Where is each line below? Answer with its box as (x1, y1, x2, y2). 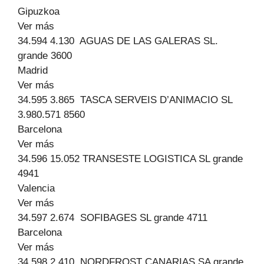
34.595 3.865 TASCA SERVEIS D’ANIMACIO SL (18, 94, 232, 105)
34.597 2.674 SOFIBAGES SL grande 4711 (18, 212, 207, 223)
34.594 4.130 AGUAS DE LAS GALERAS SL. (18, 35, 218, 47)
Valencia (18, 183, 55, 194)
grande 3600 (18, 50, 72, 61)
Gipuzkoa (18, 6, 60, 17)
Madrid (18, 65, 48, 76)
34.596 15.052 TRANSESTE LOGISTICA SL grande (18, 153, 243, 164)
